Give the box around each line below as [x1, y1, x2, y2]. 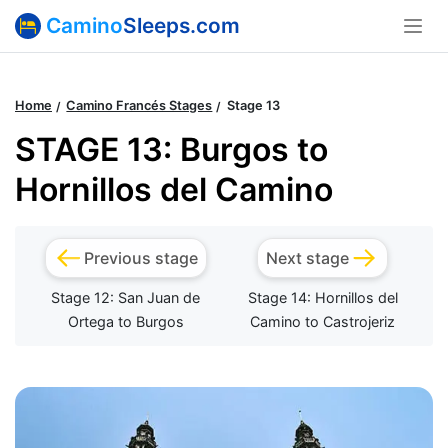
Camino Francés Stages [66, 98, 213, 114]
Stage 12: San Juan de [51, 289, 200, 307]
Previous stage [83, 248, 198, 269]
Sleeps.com [123, 13, 240, 38]
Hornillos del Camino [15, 170, 333, 210]
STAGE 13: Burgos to [15, 130, 328, 170]
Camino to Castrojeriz [250, 313, 395, 331]
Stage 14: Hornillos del [247, 289, 398, 307]
